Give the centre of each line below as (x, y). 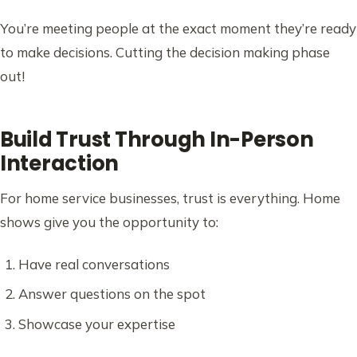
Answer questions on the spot (112, 294)
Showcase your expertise (96, 324)
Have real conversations (94, 264)
